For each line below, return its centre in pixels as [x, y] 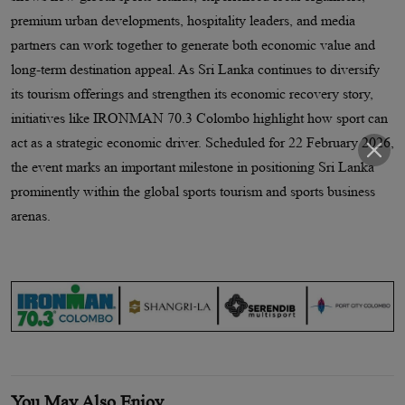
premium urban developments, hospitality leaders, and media [183, 21]
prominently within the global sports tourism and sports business [193, 192]
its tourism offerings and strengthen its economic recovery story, [192, 94]
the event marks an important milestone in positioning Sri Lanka [192, 167]
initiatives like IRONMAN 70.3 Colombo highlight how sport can [199, 118]
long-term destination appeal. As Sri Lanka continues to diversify [195, 70]
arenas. [32, 216]
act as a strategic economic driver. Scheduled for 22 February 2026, [202, 143]
